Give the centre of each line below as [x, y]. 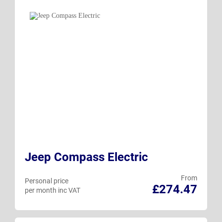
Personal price [47, 181]
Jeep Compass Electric [86, 157]
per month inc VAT [53, 190]
